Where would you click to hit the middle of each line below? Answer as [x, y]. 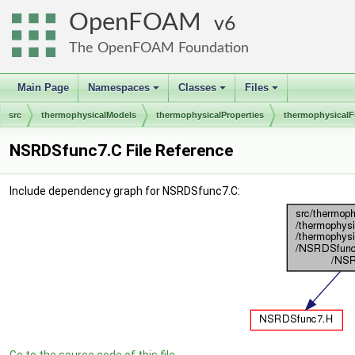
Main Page [43, 88]
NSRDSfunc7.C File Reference [121, 151]
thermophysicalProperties [210, 115]
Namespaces [119, 88]
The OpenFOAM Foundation [159, 48]
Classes [197, 88]
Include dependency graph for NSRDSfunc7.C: [125, 191]
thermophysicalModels [89, 115]
